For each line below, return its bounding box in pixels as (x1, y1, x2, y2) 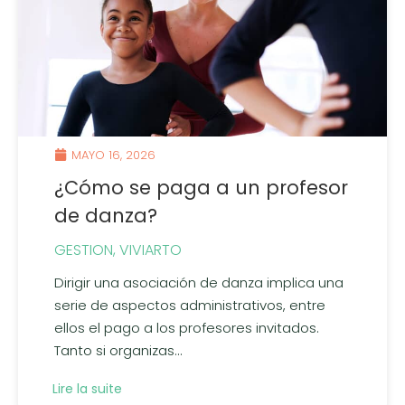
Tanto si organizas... (54, 341, 183, 361)
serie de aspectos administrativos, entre (54, 296, 325, 316)
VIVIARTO (119, 240, 182, 261)
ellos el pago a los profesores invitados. (54, 318, 319, 338)
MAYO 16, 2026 (71, 146, 155, 164)
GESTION (54, 240, 113, 261)
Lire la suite (52, 380, 122, 399)
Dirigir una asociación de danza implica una (54, 273, 344, 293)
